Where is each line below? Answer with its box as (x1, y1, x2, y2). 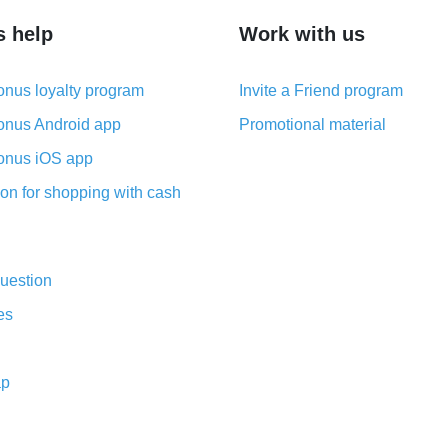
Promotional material (239, 116, 386, 133)
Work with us (239, 23, 365, 45)
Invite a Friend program (239, 82, 403, 99)
